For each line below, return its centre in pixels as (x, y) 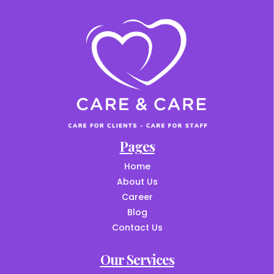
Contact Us (137, 228)
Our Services (137, 260)
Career (137, 197)
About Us (137, 182)
